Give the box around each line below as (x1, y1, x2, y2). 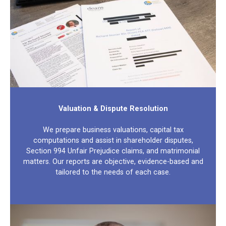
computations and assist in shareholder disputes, (33, 136, 193, 145)
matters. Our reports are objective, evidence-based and (23, 157, 203, 166)
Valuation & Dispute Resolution (58, 104, 168, 114)
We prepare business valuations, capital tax (42, 126, 184, 135)
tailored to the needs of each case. (55, 168, 171, 177)
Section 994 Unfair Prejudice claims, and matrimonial (26, 147, 200, 156)
